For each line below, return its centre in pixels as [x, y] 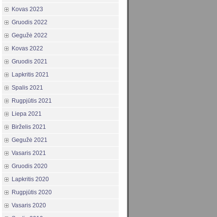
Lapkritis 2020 [30, 179]
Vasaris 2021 [29, 153]
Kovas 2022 [27, 49]
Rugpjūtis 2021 [32, 101]
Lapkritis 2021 [30, 75]
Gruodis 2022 [30, 23]
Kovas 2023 [27, 9]
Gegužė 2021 [30, 140]
